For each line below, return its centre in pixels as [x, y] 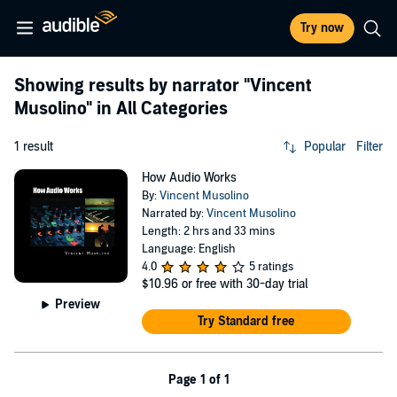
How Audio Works [189, 178]
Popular [325, 147]
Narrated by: [174, 214]
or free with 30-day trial [244, 284]
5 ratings [271, 267]
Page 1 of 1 [198, 380]
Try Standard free [246, 321]
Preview [78, 304]
